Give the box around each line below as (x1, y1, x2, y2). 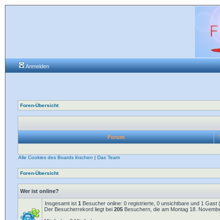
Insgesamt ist (45, 200, 78, 206)
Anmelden (25, 63, 49, 69)
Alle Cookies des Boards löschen (18, 155, 93, 160)
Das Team (97, 155, 120, 160)
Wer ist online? (20, 188, 59, 194)
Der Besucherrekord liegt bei (44, 206, 114, 212)
